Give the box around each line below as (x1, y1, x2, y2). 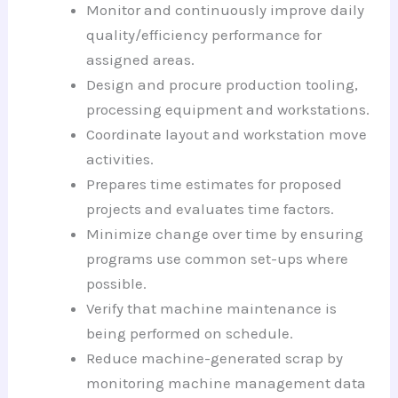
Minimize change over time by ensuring (86, 224, 364, 243)
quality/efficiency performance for (86, 25, 322, 44)
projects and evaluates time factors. (86, 199, 335, 218)
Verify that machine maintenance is (86, 298, 338, 317)
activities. (86, 149, 155, 168)
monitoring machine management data (86, 373, 367, 392)
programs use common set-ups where (86, 249, 349, 267)
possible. (86, 274, 147, 292)
